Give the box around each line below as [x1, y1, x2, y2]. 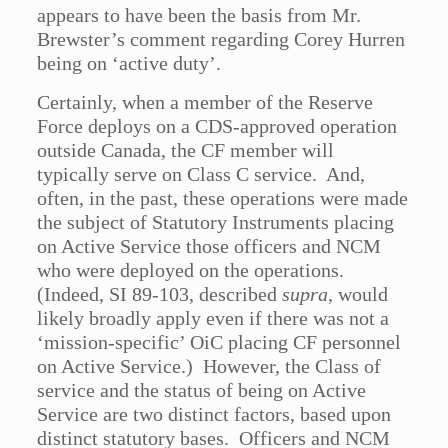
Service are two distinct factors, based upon [37, 403, 392, 426]
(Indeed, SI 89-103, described [37, 283, 283, 306]
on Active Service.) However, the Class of [37, 355, 382, 378]
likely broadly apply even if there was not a [37, 307, 390, 330]
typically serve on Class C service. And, [37, 163, 366, 186]
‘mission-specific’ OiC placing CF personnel [37, 331, 402, 354]
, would [328, 283, 389, 306]
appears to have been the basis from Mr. [37, 4, 362, 27]
